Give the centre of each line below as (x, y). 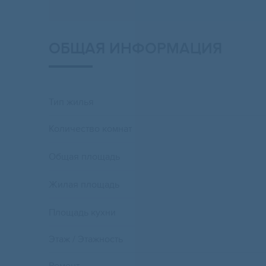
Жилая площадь (84, 185)
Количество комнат (90, 129)
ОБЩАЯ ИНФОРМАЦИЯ (135, 49)
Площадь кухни (82, 213)
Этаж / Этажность (86, 240)
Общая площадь (84, 157)
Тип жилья (71, 102)
